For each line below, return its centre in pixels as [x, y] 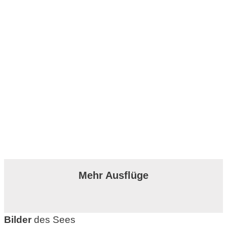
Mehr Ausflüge [113, 175]
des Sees [55, 219]
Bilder [19, 219]
